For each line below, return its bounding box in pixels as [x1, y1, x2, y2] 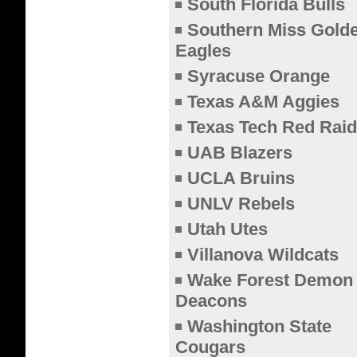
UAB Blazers [187, 143, 292, 163]
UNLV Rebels [187, 194, 295, 214]
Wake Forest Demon [187, 270, 353, 290]
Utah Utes [187, 219, 268, 239]
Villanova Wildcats [187, 245, 339, 265]
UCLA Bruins [187, 168, 295, 188]
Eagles [175, 41, 231, 61]
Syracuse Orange [187, 66, 330, 86]
